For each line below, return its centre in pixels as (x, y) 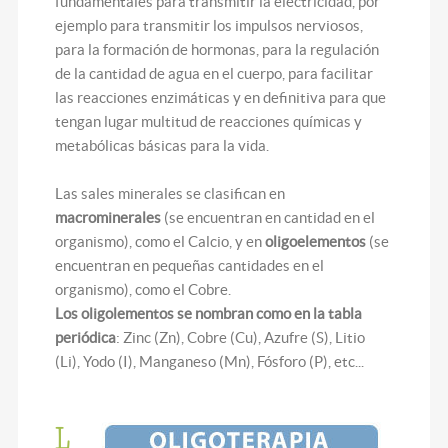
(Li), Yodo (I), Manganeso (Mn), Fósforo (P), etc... (210, 361)
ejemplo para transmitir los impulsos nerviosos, (209, 25)
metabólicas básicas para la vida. (162, 145)
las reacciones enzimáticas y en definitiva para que (221, 97)
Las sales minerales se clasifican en (170, 193)
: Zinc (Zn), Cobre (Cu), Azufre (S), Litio (241, 337)
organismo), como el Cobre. (143, 289)
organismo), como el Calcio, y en (160, 241)
